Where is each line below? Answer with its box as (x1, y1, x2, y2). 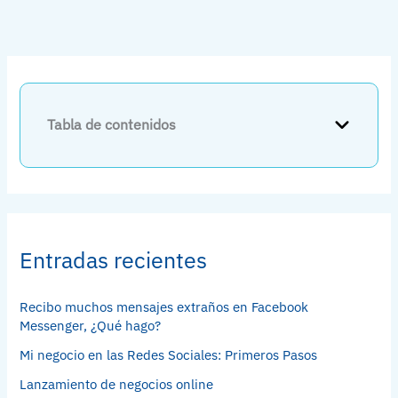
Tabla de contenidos (47, 115, 177, 133)
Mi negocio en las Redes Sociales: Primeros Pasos (20, 346, 318, 364)
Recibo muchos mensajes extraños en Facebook (20, 298, 309, 316)
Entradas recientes (20, 245, 208, 275)
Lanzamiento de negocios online (20, 376, 214, 394)
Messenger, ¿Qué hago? (20, 317, 162, 335)
